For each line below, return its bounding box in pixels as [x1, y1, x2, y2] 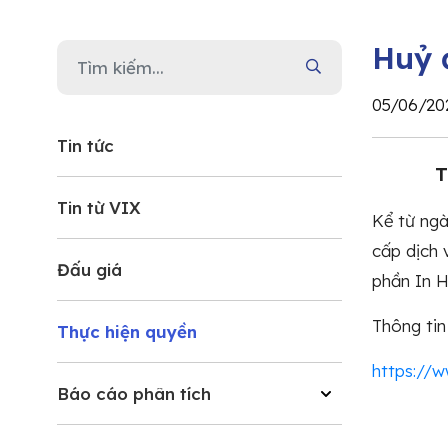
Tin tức [57, 134, 114, 156]
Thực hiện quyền [57, 320, 197, 342]
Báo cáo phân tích [57, 382, 211, 404]
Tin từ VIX [57, 196, 141, 218]
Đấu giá [57, 258, 122, 280]
